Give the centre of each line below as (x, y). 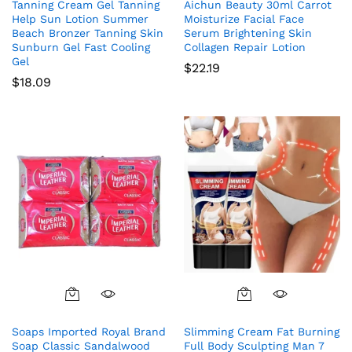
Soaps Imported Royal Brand (89, 331)
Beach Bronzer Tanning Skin (88, 33)
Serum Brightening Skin (248, 33)
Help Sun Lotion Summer (80, 18)
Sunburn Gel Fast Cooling (81, 47)
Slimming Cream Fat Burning (262, 331)
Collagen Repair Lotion (245, 47)
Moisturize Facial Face (244, 18)
